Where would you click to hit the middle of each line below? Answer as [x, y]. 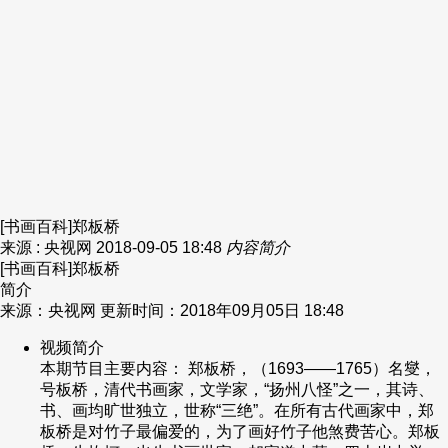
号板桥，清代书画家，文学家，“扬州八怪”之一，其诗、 [237, 390]
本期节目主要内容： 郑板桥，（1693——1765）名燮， [238, 369]
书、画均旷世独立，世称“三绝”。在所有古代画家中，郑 [237, 411]
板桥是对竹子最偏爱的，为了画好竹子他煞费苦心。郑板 [240, 432]
